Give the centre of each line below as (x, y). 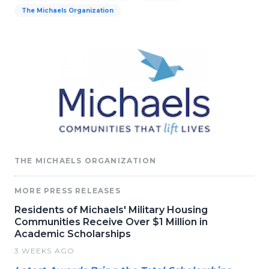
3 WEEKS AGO (45, 250)
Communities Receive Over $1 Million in (111, 222)
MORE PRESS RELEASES (68, 190)
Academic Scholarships (73, 234)
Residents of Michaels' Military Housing (111, 210)
